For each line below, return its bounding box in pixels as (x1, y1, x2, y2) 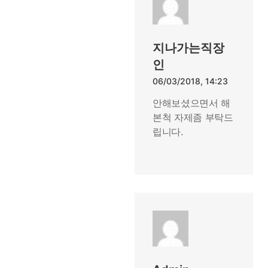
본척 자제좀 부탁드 (153, 111, 233, 123)
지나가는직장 (153, 41, 224, 55)
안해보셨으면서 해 (153, 97, 231, 109)
